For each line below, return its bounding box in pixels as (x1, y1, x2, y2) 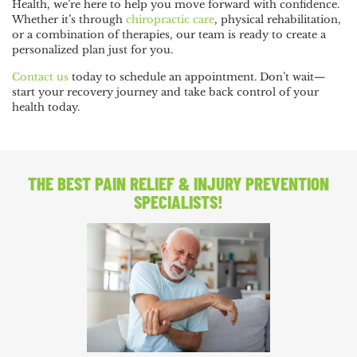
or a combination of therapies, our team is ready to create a (12, 28, 326, 42)
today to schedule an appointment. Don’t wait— (69, 70, 325, 84)
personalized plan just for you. (12, 43, 179, 57)
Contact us (12, 70, 69, 84)
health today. (12, 100, 80, 115)
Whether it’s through (12, 13, 126, 27)
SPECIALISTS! (134, 190, 223, 214)
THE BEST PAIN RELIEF (28, 172, 175, 195)
